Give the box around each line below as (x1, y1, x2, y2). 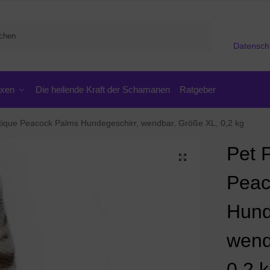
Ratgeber (180, 84, 216, 95)
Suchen (181, 22, 208, 31)
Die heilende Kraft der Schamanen (35, 84, 170, 95)
